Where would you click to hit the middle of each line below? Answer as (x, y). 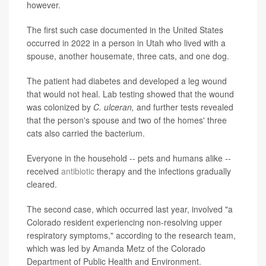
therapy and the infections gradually (163, 171)
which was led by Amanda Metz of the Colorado (116, 248)
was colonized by (60, 107)
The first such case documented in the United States (125, 30)
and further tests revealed (185, 107)
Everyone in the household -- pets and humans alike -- (129, 158)
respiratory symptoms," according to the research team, (131, 235)
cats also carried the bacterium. (86, 133)
